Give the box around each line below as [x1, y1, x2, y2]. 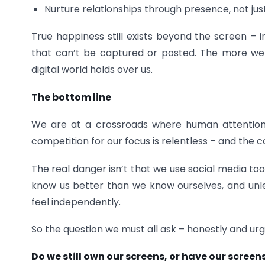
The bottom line [31, 90, 111, 104]
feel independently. [31, 195, 121, 209]
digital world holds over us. [31, 63, 153, 77]
